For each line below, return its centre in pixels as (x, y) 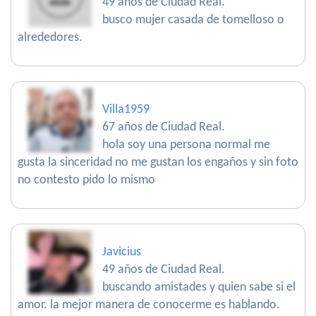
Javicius (122, 253)
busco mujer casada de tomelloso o (193, 20)
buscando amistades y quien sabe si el (199, 288)
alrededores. (50, 38)
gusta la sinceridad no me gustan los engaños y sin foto (158, 163)
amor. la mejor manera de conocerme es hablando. (149, 305)
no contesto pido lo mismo (86, 181)
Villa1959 (126, 110)
